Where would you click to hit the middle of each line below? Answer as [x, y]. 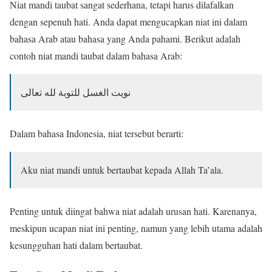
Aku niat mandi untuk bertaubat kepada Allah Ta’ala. [122, 170]
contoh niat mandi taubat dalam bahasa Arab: [96, 56]
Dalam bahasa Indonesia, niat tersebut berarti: [97, 134]
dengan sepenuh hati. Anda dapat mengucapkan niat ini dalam [128, 22]
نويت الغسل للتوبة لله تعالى [76, 92]
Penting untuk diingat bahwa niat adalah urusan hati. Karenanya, [133, 211]
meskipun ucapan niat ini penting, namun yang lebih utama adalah [136, 228]
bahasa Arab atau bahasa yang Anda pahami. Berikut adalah [125, 39]
